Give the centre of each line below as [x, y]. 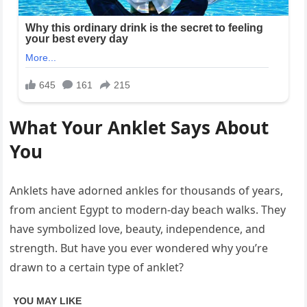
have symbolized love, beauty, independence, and [138, 229]
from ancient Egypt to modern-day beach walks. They [148, 210]
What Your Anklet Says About [139, 128]
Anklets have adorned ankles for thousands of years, [147, 191]
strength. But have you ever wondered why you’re [139, 248]
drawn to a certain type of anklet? [97, 268]
